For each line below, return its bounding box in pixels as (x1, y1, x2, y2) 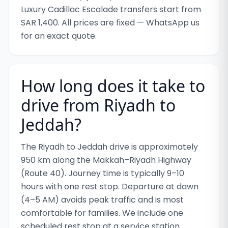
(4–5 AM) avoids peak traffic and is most (21, 194, 184, 206)
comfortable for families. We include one (21, 207, 183, 219)
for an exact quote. (21, 30, 97, 42)
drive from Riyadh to (21, 94, 176, 116)
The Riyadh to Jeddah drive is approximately (21, 141, 198, 153)
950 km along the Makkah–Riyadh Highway (21, 154, 191, 166)
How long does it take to (21, 75, 205, 97)
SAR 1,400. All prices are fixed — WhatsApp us (21, 17, 199, 28)
